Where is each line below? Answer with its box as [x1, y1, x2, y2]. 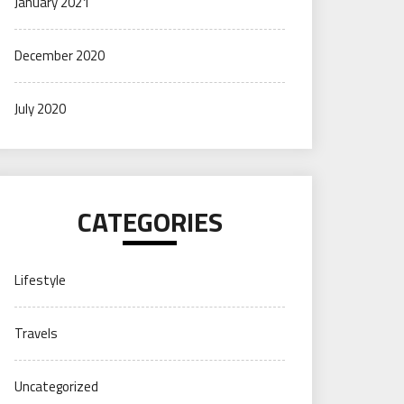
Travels [14, 323, 58, 344]
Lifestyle [14, 270, 66, 290]
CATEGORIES [77, 201, 223, 243]
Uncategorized [14, 376, 98, 397]
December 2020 [14, 45, 105, 66]
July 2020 [14, 98, 66, 119]
